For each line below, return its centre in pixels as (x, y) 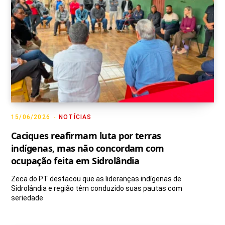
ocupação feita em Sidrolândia (75, 161)
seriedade (27, 198)
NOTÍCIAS (75, 117)
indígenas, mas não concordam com (88, 148)
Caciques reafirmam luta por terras (86, 136)
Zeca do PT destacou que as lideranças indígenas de (96, 179)
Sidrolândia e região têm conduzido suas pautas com (97, 189)
